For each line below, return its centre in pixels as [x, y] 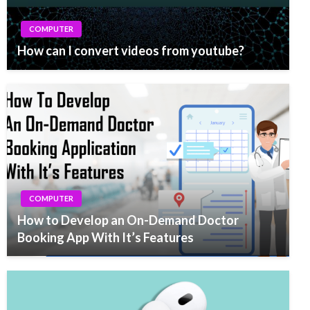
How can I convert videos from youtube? [131, 50]
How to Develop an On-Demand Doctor [128, 220]
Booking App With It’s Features [106, 237]
